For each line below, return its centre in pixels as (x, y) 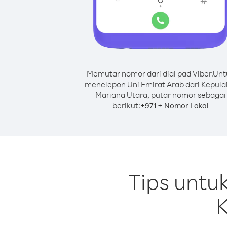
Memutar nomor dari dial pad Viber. (150, 73)
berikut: (126, 105)
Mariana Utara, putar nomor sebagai (161, 95)
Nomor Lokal (186, 106)
